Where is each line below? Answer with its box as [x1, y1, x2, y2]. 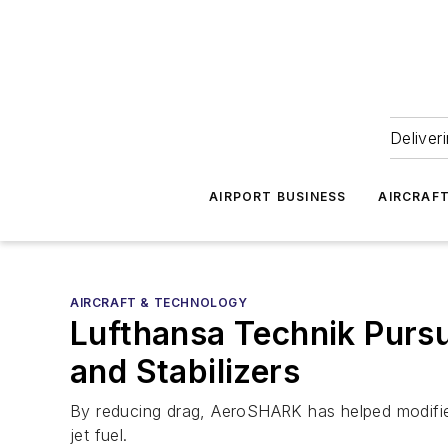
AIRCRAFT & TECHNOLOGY [70, 295, 248, 310]
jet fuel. [70, 425, 128, 445]
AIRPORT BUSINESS [209, 189, 347, 204]
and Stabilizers [70, 352, 300, 391]
